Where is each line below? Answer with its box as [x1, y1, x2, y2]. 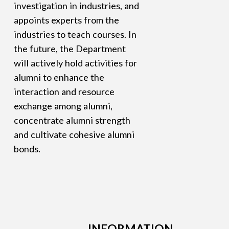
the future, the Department [13, 43, 126, 55]
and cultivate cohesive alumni [13, 129, 134, 141]
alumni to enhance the [13, 72, 104, 83]
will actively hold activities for [13, 57, 137, 69]
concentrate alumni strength [13, 114, 130, 126]
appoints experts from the [13, 14, 119, 26]
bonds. [13, 143, 40, 155]
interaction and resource [13, 86, 114, 98]
